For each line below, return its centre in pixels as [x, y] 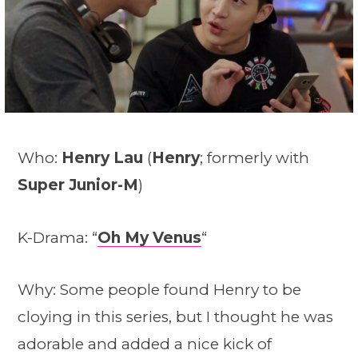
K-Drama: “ [58, 237]
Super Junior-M [78, 185]
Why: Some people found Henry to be [159, 290]
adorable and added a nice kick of [145, 344]
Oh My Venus [149, 237]
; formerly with [255, 158]
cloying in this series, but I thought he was [175, 317]
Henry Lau [102, 158]
